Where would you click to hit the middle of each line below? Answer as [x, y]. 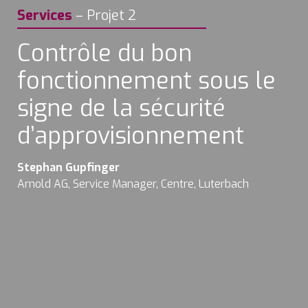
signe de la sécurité [121, 108]
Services [45, 15]
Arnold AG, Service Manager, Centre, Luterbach [133, 184]
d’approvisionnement [131, 136]
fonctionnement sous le [146, 81]
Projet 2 [111, 15]
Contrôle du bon [104, 53]
